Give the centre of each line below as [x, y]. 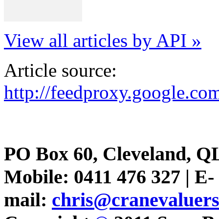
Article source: [60, 70]
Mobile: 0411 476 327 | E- [109, 176]
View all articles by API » [103, 40]
